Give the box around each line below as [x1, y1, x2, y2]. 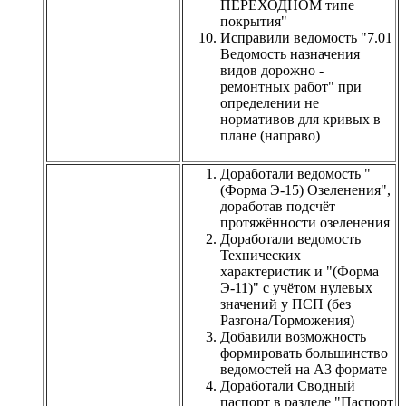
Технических [220, 246, 301, 263]
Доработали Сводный [220, 377, 355, 393]
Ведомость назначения [220, 45, 360, 62]
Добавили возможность [220, 328, 366, 344]
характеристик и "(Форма [220, 263, 379, 279]
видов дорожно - [220, 62, 324, 78]
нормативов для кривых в [220, 111, 381, 127]
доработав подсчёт [220, 198, 335, 214]
